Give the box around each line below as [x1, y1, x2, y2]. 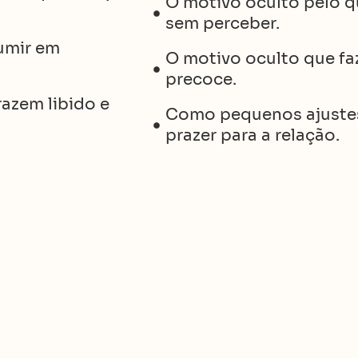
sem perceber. [165, 14, 280, 34]
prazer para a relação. [165, 125, 340, 145]
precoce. [165, 70, 237, 89]
